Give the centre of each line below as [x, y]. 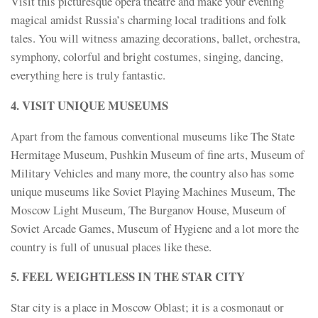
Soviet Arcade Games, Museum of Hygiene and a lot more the [155, 228]
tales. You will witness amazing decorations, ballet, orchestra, [155, 38]
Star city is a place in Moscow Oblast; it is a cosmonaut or [147, 307]
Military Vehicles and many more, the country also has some [152, 172]
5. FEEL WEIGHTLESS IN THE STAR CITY [128, 277]
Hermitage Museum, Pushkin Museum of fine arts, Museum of [158, 154]
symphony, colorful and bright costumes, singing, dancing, [147, 57]
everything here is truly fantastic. [88, 75]
